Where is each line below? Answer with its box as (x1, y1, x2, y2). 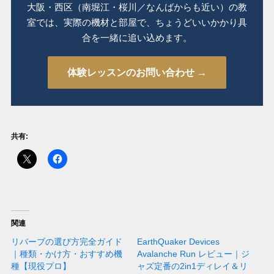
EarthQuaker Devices (137, 237, 220, 247)
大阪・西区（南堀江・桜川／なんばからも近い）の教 (27, 2, 247, 13)
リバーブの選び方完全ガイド (10, 237, 122, 247)
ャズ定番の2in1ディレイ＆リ (137, 261, 248, 272)
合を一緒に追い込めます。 (82, 32, 192, 43)
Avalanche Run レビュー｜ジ (137, 249, 250, 259)
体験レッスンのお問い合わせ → (67, 67, 207, 78)
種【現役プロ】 (10, 261, 71, 272)
